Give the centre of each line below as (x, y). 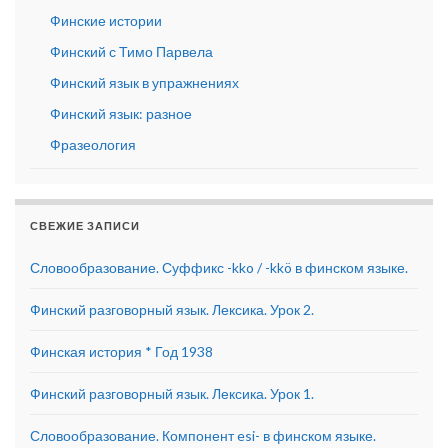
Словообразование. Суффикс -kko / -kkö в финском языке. (219, 268)
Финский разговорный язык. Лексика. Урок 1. (172, 394)
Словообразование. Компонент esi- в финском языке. (203, 436)
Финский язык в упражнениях (144, 83)
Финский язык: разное (121, 114)
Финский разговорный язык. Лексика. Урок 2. (172, 310)
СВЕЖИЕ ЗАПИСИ (85, 226)
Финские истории (106, 21)
